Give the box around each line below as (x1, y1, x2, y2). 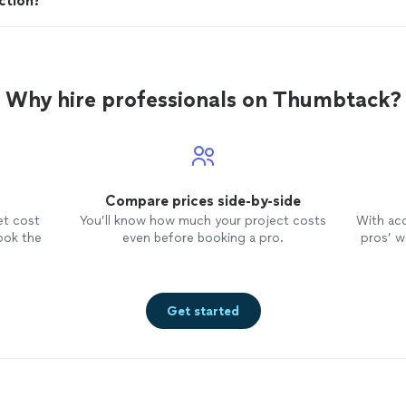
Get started (167, 303, 239, 319)
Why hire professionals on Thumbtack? (5, 86, 401, 112)
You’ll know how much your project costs (79, 213, 326, 228)
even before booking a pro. (121, 230, 284, 246)
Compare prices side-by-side (104, 192, 301, 209)
